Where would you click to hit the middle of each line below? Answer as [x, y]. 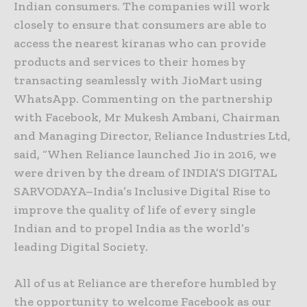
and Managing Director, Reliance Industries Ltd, [152, 136]
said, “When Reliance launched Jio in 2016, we [145, 155]
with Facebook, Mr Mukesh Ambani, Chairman [147, 118]
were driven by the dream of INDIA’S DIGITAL [145, 173]
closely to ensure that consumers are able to [140, 25]
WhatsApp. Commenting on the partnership [143, 99]
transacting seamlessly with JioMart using [138, 81]
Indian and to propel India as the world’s [132, 229]
